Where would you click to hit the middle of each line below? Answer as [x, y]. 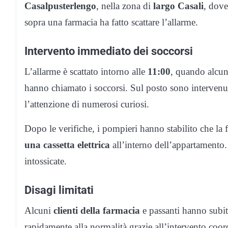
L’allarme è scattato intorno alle [86, 72]
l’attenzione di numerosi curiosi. [87, 104]
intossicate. [46, 161]
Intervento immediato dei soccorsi [109, 51]
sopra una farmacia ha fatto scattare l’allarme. [111, 22]
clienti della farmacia [97, 211]
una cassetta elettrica [67, 145]
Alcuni [39, 211]
